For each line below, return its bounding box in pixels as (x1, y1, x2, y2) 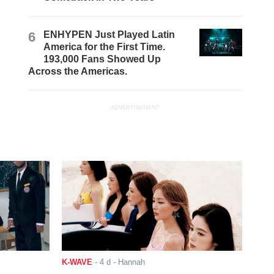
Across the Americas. (28, 66, 128, 77)
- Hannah (110, 257, 145, 267)
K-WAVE (61, 257, 92, 267)
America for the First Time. (43, 42, 166, 53)
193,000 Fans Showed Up (43, 54, 161, 65)
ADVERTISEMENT (111, 105, 160, 111)
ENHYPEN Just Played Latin (43, 29, 176, 40)
